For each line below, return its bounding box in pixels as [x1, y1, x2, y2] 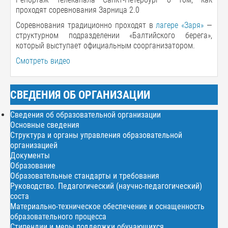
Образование [10, 161, 55, 170]
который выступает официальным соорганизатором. [16, 41, 195, 50]
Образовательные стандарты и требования [10, 171, 159, 181]
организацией [10, 140, 58, 150]
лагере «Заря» [156, 20, 204, 30]
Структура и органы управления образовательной [10, 130, 182, 140]
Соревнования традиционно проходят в [16, 20, 156, 30]
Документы [10, 151, 50, 160]
